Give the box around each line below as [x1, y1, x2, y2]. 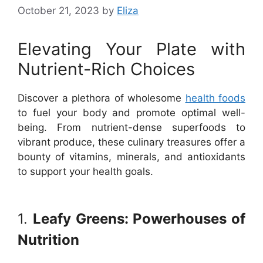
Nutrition [18, 231, 79, 248]
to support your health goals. [18, 165, 153, 177]
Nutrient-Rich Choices [18, 58, 195, 79]
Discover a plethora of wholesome [18, 92, 186, 104]
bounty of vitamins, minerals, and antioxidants [18, 150, 245, 163]
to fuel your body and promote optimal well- [18, 106, 245, 119]
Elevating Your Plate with [18, 38, 245, 59]
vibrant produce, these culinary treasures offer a [18, 136, 245, 148]
